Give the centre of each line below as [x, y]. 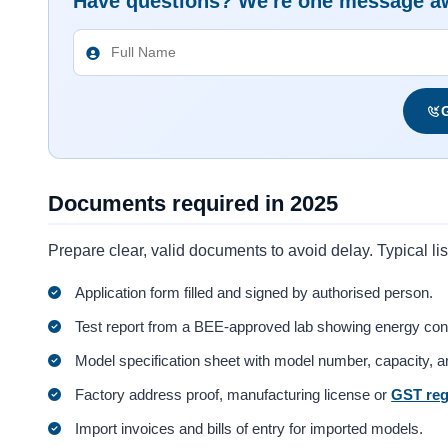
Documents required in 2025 [193, 204]
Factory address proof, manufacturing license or [233, 394]
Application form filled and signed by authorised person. [254, 292]
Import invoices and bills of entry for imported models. [249, 428]
